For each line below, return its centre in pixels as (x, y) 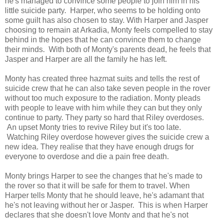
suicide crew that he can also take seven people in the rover (108, 89)
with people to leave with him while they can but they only (103, 108)
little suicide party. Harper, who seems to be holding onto (103, 11)
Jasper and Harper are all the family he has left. (87, 59)
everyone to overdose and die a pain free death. (88, 157)
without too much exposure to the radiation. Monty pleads (103, 98)
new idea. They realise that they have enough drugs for (99, 147)
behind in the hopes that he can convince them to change (103, 40)
